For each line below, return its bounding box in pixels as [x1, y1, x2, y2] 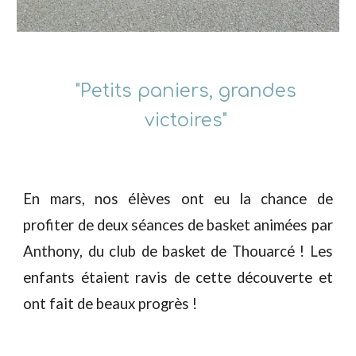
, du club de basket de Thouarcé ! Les [79, 242, 333, 260]
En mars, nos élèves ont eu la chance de [23, 190, 333, 207]
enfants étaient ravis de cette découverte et [23, 269, 333, 286]
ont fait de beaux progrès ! [23, 295, 198, 312]
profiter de [23, 216, 97, 234]
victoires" [145, 110, 227, 130]
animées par [250, 216, 333, 234]
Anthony [23, 242, 80, 260]
